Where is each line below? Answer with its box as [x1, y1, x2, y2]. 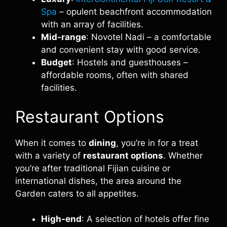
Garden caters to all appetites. [15, 188, 139, 199]
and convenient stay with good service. [41, 45, 201, 55]
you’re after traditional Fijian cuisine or [15, 163, 170, 173]
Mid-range [41, 32, 86, 42]
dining [89, 137, 116, 148]
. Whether [163, 150, 203, 161]
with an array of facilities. [41, 19, 143, 29]
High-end [41, 214, 82, 224]
